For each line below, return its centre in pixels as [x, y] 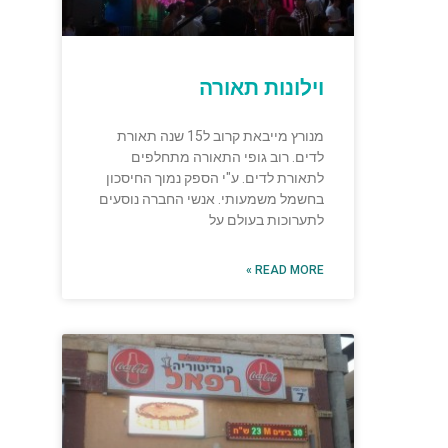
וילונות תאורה [262, 88]
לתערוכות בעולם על [267, 220]
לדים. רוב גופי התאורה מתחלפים [228, 157]
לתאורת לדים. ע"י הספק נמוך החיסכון [215, 178]
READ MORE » [290, 270]
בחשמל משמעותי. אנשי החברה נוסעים [212, 199]
